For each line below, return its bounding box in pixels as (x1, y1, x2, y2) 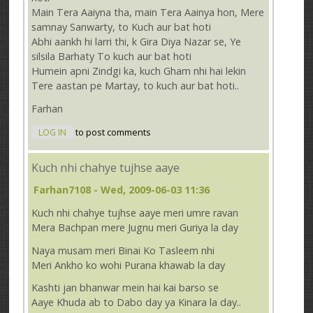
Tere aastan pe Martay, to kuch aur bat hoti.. (31, 79, 240, 93)
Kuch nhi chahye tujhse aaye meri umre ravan (31, 206, 239, 220)
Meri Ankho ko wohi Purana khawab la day (31, 258, 226, 272)
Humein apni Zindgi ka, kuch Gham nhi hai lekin (31, 64, 247, 78)
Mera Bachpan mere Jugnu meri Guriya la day (31, 221, 239, 235)
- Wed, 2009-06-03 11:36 (91, 183, 210, 197)
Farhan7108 (34, 183, 92, 197)
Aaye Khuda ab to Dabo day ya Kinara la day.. (31, 296, 242, 310)
